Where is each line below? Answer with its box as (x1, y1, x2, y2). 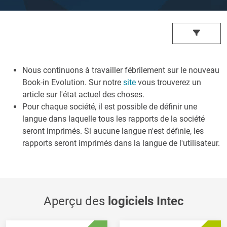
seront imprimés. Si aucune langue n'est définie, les (22, 126, 204, 136)
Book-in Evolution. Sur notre (22, 77, 123, 87)
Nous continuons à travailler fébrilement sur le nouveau (22, 65, 219, 75)
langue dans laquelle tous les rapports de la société (22, 113, 205, 124)
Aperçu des (43, 194, 108, 208)
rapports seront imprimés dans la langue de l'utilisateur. (22, 138, 220, 148)
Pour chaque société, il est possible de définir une (22, 101, 197, 111)
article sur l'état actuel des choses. (22, 89, 148, 99)
